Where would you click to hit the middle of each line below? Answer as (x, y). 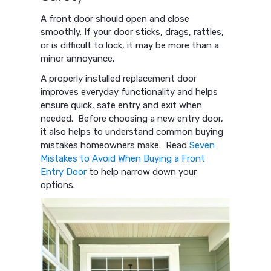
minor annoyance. (78, 58)
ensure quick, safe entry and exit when (122, 105)
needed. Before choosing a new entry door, (132, 118)
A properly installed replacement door (119, 78)
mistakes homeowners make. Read (115, 145)
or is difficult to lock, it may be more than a (130, 45)
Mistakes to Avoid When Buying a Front (123, 158)
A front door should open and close (115, 18)
